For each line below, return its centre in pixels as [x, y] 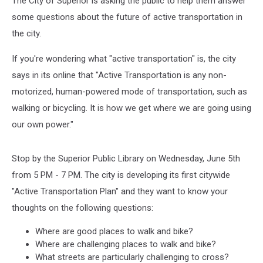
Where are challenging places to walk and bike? [126, 244]
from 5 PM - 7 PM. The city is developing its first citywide [121, 175]
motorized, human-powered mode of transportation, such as [129, 92]
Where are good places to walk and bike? [114, 231]
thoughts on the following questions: [82, 208]
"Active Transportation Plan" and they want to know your [120, 191]
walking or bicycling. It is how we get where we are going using [131, 108]
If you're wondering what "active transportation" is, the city [124, 59]
